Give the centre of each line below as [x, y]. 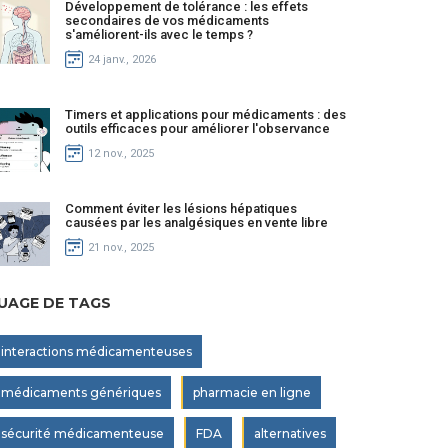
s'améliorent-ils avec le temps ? [159, 34]
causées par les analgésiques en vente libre [196, 222]
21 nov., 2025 [121, 247]
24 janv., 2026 [122, 59]
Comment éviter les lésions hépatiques [181, 208]
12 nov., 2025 [121, 153]
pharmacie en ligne [252, 392]
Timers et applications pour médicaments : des [205, 114]
